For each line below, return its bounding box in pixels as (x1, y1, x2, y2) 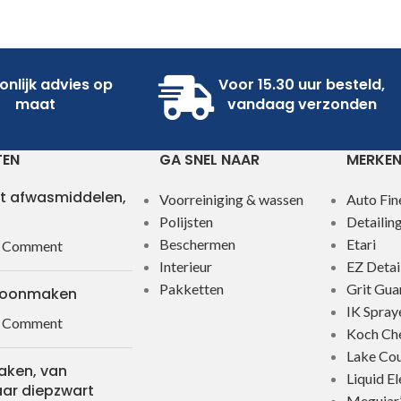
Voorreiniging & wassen (158, 191, 303, 209)
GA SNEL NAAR (158, 149, 260, 171)
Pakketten (158, 280, 224, 298)
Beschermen (158, 235, 235, 253)
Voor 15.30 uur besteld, (218, 74, 385, 96)
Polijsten (158, 213, 213, 231)
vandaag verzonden (226, 94, 377, 115)
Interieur (158, 258, 212, 276)
